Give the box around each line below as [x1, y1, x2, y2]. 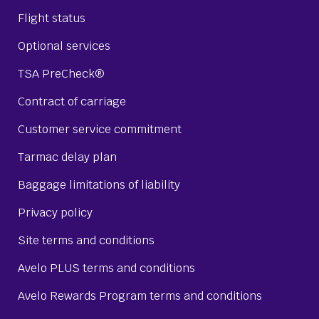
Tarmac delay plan [18, 149, 117, 164]
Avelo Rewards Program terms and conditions [18, 288, 262, 303]
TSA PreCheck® [18, 66, 104, 81]
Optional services [18, 38, 110, 53]
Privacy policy [18, 204, 93, 220]
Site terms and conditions [18, 232, 155, 248]
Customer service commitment [18, 121, 182, 137]
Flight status [18, 10, 85, 26]
